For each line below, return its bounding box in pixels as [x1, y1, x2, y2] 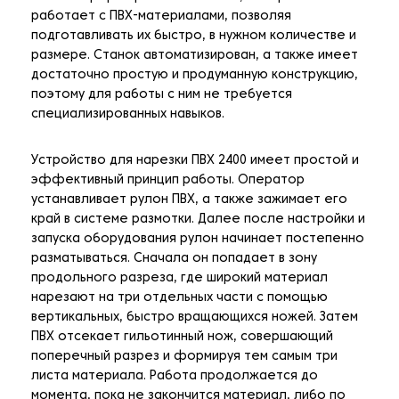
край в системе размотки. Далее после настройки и [31, 214, 365, 226]
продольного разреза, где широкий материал [31, 273, 328, 285]
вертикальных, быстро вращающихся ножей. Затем [31, 312, 358, 324]
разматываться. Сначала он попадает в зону [31, 253, 317, 265]
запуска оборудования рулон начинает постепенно [31, 233, 364, 246]
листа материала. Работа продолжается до [31, 370, 318, 383]
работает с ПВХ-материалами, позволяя [31, 11, 291, 23]
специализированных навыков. [31, 109, 224, 121]
